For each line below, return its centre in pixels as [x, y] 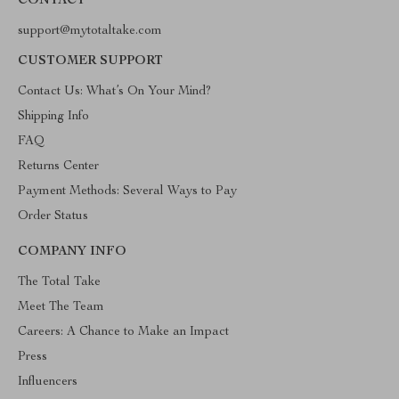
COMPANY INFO [72, 252]
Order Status [53, 216]
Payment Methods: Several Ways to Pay [127, 191]
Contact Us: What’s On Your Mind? [114, 92]
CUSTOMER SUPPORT [90, 61]
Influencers [48, 382]
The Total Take [59, 282]
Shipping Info [53, 117]
